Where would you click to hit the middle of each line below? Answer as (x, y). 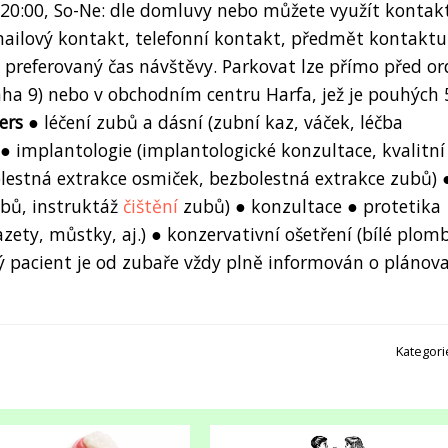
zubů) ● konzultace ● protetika (309, 205)
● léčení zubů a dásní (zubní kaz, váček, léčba (213, 121)
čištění (150, 205)
